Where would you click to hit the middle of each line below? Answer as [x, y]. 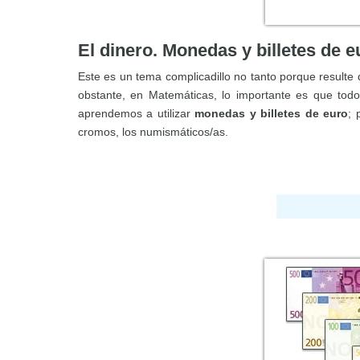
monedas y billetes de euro [272, 114]
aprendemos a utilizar [137, 114]
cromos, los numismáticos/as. [153, 132]
